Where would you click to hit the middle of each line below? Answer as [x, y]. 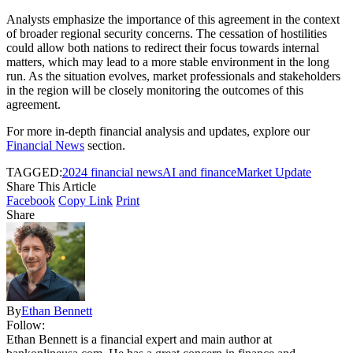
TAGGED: [34, 173]
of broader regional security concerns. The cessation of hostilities [167, 34]
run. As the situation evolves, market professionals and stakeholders [173, 76]
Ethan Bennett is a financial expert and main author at [139, 340]
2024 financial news [112, 173]
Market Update [274, 173]
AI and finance [199, 173]
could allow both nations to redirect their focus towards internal [163, 48]
